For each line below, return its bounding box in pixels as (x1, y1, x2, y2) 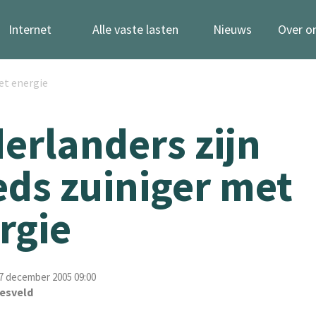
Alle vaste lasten (92, 21, 178, 37)
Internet (8, 21, 51, 37)
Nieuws (213, 21, 252, 37)
